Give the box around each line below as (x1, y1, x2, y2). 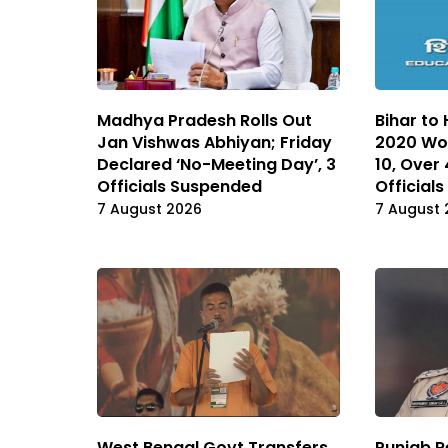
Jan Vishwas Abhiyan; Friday (97, 131, 332, 155)
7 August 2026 (97, 199, 202, 220)
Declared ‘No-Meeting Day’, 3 (97, 153, 336, 177)
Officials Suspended (97, 175, 262, 199)
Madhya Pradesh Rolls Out (97, 109, 312, 133)
